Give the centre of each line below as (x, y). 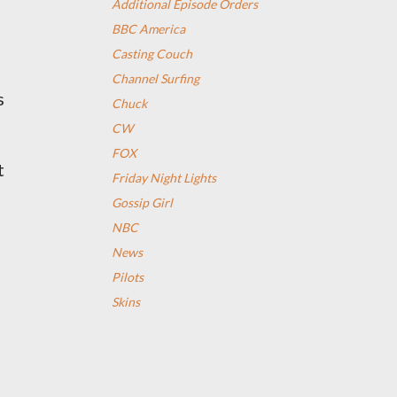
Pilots (128, 277)
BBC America (148, 29)
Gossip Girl (142, 202)
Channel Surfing (156, 78)
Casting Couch (152, 54)
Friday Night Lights (164, 178)
